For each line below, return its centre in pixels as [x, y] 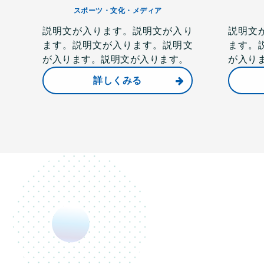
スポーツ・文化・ [103, 11]
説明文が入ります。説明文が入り [118, 31]
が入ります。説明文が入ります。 [115, 59]
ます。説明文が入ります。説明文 [118, 45]
